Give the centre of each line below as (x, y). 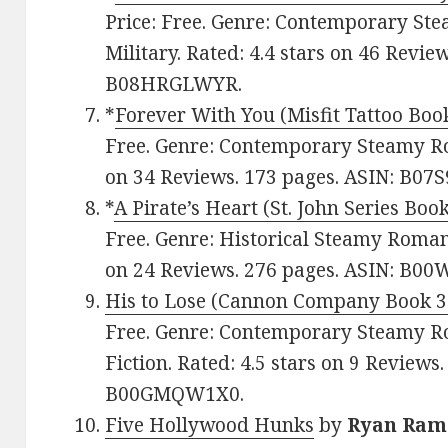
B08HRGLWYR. (174, 84)
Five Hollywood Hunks (210, 425)
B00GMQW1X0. (175, 394)
